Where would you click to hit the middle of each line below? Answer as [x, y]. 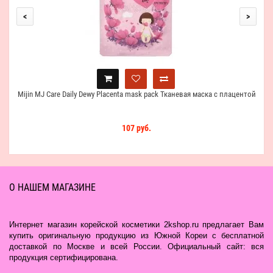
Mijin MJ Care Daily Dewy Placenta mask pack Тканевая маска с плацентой [136, 94]
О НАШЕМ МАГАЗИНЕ [52, 187]
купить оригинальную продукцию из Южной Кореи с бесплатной [136, 236]
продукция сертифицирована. [64, 257]
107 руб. [136, 128]
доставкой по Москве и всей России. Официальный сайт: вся [136, 246]
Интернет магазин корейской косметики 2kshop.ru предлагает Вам [136, 225]
